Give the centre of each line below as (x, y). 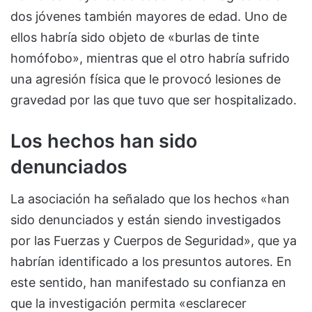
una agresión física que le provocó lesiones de (146, 79)
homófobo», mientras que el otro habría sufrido (150, 58)
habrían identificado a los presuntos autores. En (151, 262)
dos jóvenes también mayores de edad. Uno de (149, 16)
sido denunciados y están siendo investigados (146, 220)
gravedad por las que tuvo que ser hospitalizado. (154, 100)
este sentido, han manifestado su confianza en (148, 283)
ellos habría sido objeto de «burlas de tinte (135, 37)
